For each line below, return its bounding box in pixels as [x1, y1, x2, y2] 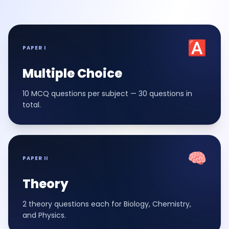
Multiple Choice [22, 64, 122, 82]
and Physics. [22, 210, 66, 220]
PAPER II [22, 154, 48, 162]
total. [22, 99, 41, 110]
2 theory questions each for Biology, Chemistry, [22, 198, 191, 209]
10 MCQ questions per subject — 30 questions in [22, 88, 192, 99]
